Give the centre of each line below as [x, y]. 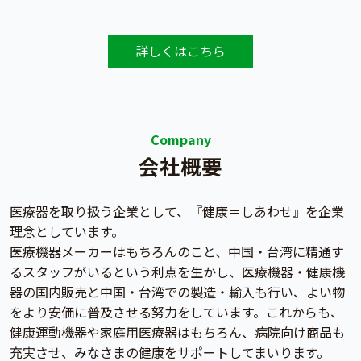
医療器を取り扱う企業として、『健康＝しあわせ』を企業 [177, 211]
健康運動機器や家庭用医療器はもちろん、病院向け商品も [177, 332]
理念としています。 [67, 231]
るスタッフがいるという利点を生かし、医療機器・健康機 [177, 271]
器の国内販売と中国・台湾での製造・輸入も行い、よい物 [177, 291]
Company [180, 139]
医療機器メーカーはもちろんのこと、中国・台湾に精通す [177, 251]
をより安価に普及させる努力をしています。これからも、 [176, 311]
